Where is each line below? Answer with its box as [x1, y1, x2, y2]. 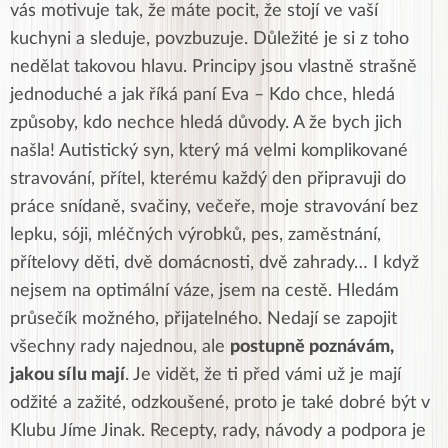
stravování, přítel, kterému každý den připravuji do [10, 170, 406, 189]
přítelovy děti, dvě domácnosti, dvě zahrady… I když [10, 254, 419, 273]
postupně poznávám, [230, 338, 394, 357]
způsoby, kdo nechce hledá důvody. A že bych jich [10, 114, 402, 133]
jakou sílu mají [10, 366, 125, 385]
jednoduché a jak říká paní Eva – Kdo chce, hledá [10, 86, 395, 105]
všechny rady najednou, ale [10, 338, 230, 357]
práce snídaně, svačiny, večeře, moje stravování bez [10, 198, 418, 217]
